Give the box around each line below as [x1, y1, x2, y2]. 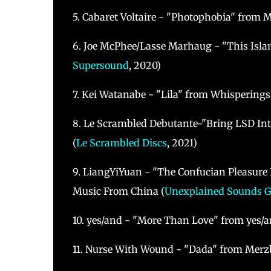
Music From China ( [72, 185, 165, 198]
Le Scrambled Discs [76, 137, 167, 149]
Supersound [72, 59, 129, 72]
